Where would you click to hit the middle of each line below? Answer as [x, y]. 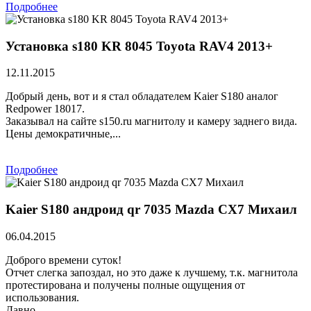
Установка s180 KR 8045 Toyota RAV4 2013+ [139, 46]
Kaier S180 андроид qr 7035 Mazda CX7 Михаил [151, 210]
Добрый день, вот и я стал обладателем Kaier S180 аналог [142, 96]
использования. [42, 297]
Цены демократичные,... [63, 134]
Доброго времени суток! [64, 260]
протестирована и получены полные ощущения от [125, 285]
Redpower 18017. [45, 109]
